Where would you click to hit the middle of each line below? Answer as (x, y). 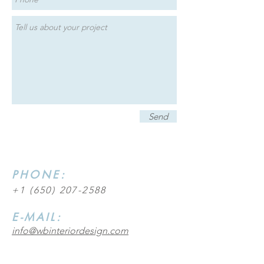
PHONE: (39, 174)
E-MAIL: (37, 217)
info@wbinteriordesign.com (70, 231)
